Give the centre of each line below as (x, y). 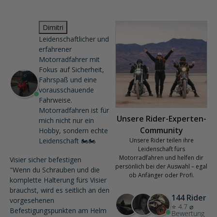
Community (161, 131)
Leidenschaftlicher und (74, 39)
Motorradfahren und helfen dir (161, 158)
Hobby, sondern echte (73, 131)
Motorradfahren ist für (74, 110)
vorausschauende (66, 90)
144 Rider (189, 198)
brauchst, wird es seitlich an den (60, 190)
